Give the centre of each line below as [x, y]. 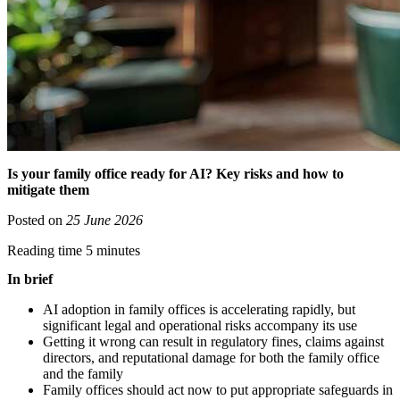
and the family [83, 373]
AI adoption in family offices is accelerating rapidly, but [199, 309]
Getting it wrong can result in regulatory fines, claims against [213, 341]
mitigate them [48, 190]
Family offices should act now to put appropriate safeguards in [218, 389]
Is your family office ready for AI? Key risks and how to [175, 174]
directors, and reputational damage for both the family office [211, 357]
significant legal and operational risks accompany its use [200, 325]
